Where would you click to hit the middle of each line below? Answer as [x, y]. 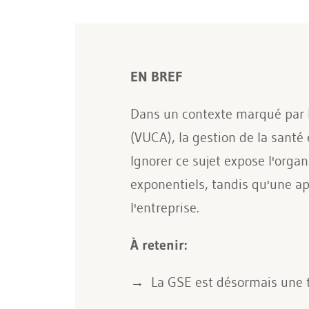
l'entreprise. [165, 208]
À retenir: [158, 245]
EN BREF [156, 77]
